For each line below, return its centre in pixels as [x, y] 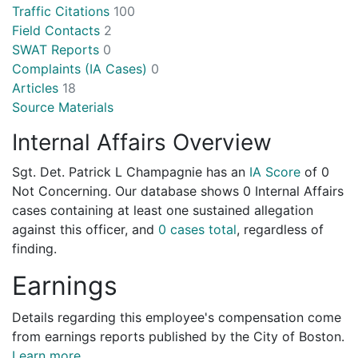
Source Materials [63, 107]
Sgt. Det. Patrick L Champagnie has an [131, 171]
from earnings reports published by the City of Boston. [178, 336]
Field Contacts [58, 30]
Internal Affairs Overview [142, 142]
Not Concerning [60, 191]
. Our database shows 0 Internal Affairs [226, 191]
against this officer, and [85, 229]
